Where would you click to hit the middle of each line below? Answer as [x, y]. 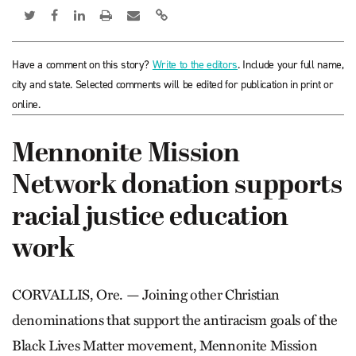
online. [26, 104]
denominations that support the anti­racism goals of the [175, 320]
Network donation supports [177, 186]
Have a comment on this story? [82, 65]
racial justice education [150, 218]
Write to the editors [195, 65]
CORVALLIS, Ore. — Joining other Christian [146, 295]
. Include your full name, [291, 65]
